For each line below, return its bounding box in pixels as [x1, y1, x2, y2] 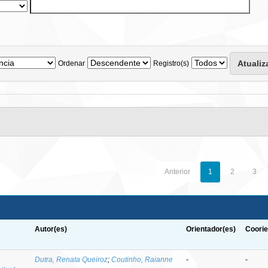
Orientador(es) [186, 225, 236, 233]
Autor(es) [35, 225, 68, 233]
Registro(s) [153, 59, 189, 68]
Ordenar [58, 59, 85, 68]
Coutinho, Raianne [111, 255, 173, 264]
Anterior [164, 167, 190, 176]
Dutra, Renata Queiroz [35, 255, 108, 264]
